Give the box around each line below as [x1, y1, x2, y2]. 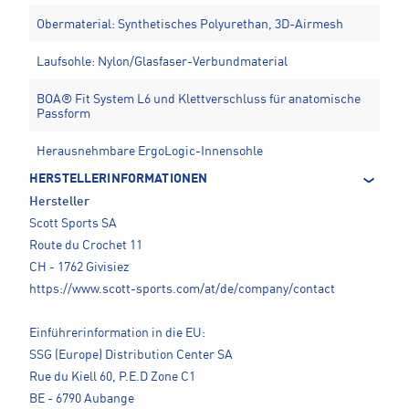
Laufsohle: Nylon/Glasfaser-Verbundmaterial [37, 56, 288, 69]
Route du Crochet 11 [29, 239, 142, 253]
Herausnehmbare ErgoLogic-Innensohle [37, 145, 263, 159]
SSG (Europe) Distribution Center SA [29, 349, 233, 362]
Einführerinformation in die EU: [29, 327, 205, 341]
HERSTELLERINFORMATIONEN [29, 173, 208, 186]
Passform [37, 108, 90, 121]
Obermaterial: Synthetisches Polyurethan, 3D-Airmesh [37, 18, 343, 32]
